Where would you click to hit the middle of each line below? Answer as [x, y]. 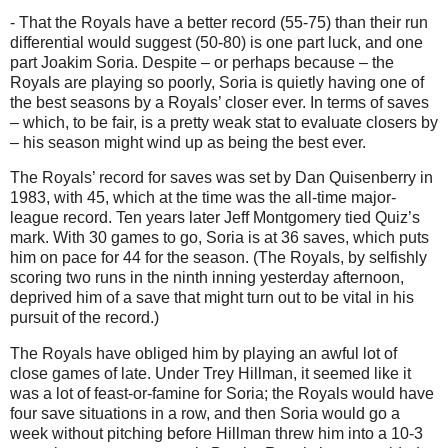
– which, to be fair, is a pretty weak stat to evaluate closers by [224, 122]
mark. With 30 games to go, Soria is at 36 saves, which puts [219, 238]
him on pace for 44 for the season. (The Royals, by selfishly [218, 258]
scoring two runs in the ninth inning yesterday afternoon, [207, 278]
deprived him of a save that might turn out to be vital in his [212, 298]
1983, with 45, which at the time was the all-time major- [203, 198]
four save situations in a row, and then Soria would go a [205, 414]
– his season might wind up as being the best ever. [188, 142]
